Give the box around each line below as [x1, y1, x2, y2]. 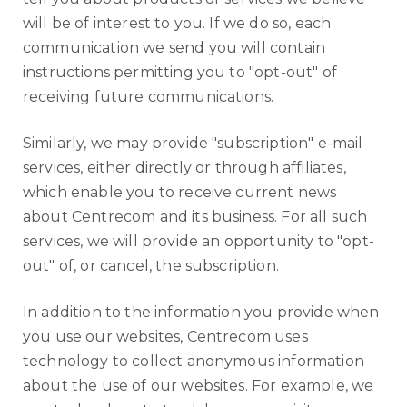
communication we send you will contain [23, 39, 326, 56]
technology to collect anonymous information [23, 352, 364, 370]
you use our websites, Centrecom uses [23, 328, 308, 345]
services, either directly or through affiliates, [23, 159, 346, 176]
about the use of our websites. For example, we [23, 377, 374, 394]
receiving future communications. [23, 88, 274, 105]
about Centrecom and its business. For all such [23, 208, 368, 225]
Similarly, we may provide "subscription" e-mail [23, 134, 363, 152]
